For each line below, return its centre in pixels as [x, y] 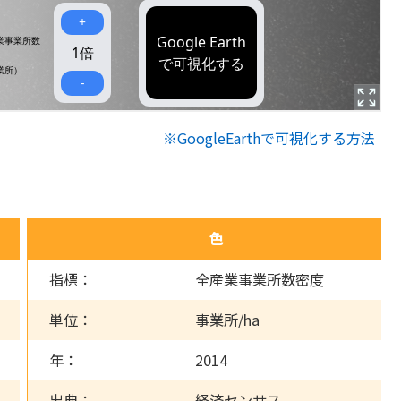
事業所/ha [228, 319]
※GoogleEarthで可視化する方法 [269, 138]
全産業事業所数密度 [260, 279]
